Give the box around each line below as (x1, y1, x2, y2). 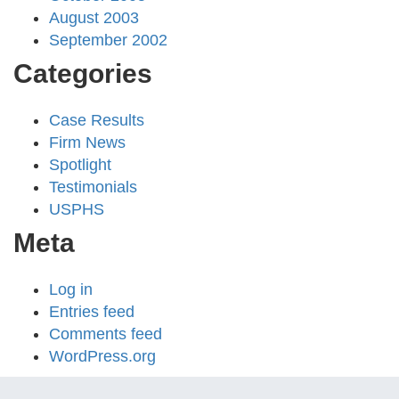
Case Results (49, 111, 144, 130)
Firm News (49, 134, 126, 152)
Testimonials (49, 178, 137, 197)
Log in (49, 281, 93, 299)
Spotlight (49, 156, 111, 175)
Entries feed (49, 303, 134, 322)
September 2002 (49, 31, 167, 50)
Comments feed (49, 325, 162, 344)
